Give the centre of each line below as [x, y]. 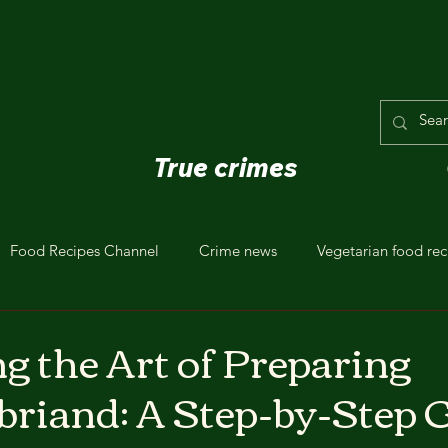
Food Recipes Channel [84, 250]
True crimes [224, 167]
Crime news [238, 250]
